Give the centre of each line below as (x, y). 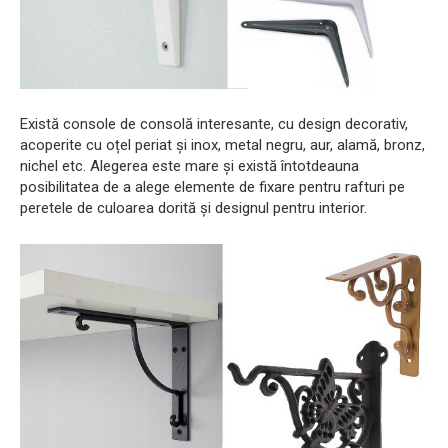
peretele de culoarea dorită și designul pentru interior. (193, 208)
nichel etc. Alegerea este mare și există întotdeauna (189, 166)
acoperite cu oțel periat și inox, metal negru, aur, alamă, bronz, (222, 145)
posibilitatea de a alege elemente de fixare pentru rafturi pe (212, 187)
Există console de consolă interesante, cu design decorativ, (214, 124)
